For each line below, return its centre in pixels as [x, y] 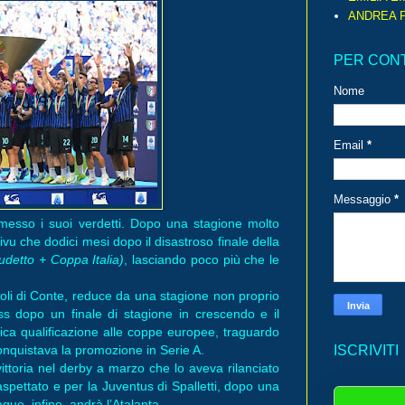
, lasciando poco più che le [202, 259]
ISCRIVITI [366, 351]
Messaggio [364, 200]
